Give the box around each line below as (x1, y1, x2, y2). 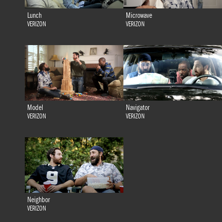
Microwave (125, 10, 152, 20)
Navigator (125, 103, 150, 112)
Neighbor (27, 195, 50, 205)
